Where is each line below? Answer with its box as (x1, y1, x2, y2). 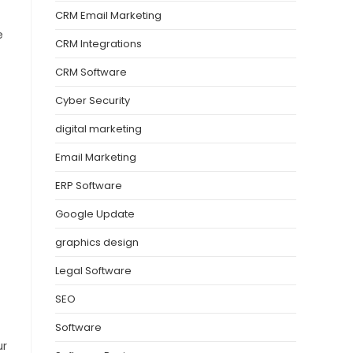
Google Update (55, 206, 135, 222)
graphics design (55, 235, 139, 251)
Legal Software (55, 263, 132, 279)
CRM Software (55, 65, 127, 80)
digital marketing (55, 121, 142, 137)
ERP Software (55, 178, 122, 194)
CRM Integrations (55, 36, 142, 52)
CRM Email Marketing (55, 8, 162, 24)
